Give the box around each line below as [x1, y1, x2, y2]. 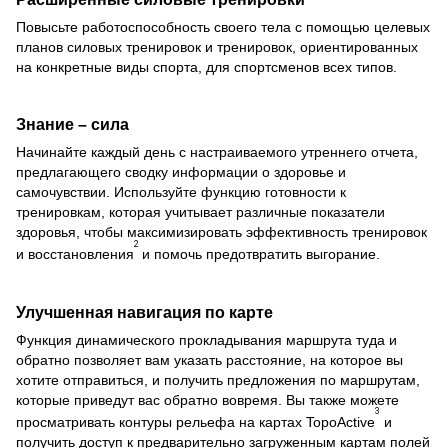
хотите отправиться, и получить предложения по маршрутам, [16, 372, 420, 389]
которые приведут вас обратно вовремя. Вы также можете [16, 392, 399, 409]
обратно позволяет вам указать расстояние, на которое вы [16, 352, 403, 369]
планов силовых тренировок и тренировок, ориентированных [16, 38, 418, 55]
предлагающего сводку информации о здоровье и [16, 164, 346, 181]
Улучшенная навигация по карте [16, 303, 273, 322]
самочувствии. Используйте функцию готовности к [16, 184, 346, 201]
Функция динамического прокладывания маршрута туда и [16, 332, 397, 349]
